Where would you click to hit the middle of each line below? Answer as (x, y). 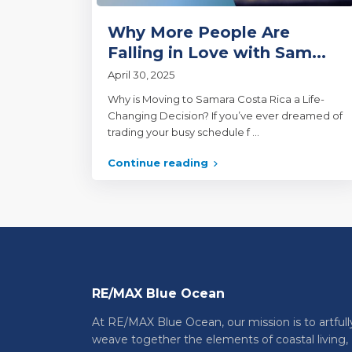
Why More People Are (199, 33)
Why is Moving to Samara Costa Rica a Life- (216, 99)
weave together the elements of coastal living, (220, 340)
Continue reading (158, 163)
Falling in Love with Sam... (217, 53)
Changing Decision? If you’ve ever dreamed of (225, 116)
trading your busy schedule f (180, 132)
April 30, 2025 (141, 75)
